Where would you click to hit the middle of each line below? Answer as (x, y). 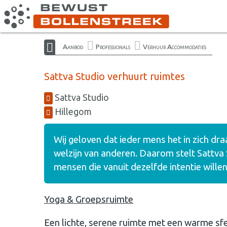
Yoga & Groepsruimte (89, 200)
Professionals (113, 46)
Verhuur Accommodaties (175, 46)
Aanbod (73, 46)
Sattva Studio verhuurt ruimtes (115, 76)
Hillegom (72, 111)
